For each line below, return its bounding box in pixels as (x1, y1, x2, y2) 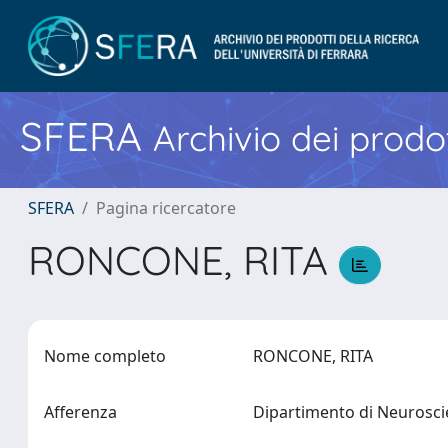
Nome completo (44, 345, 166, 367)
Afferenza (44, 401, 117, 423)
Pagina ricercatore (96, 197, 236, 219)
